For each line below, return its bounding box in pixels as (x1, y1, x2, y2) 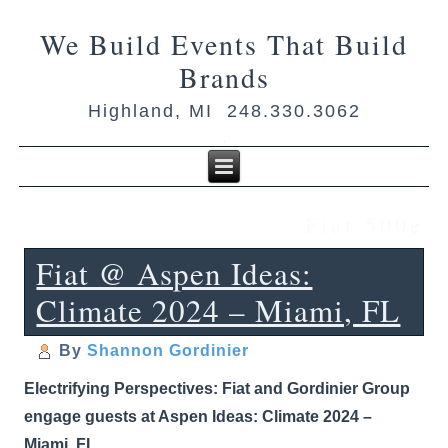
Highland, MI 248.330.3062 (87, 100, 361, 121)
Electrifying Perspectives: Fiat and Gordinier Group (24, 379, 411, 397)
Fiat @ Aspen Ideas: (36, 251, 313, 294)
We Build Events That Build (40, 24, 408, 63)
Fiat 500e (304, 209, 424, 239)
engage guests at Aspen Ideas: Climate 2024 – (24, 407, 373, 425)
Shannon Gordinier (87, 341, 250, 359)
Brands (178, 57, 270, 96)
